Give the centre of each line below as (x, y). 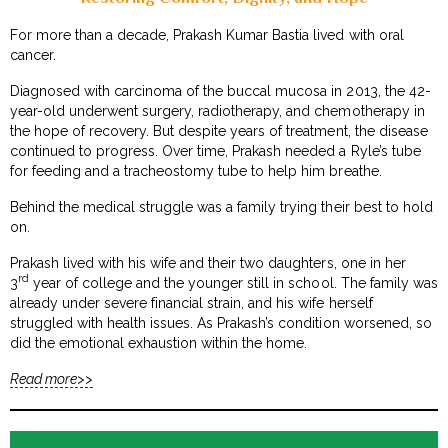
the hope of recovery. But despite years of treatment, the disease (219, 130)
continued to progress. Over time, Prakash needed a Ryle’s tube (215, 150)
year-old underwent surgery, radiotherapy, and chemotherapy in (217, 110)
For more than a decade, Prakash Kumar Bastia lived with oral (207, 34)
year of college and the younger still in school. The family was (233, 282)
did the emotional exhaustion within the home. (159, 342)
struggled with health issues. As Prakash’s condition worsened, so (221, 322)
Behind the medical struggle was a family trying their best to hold (221, 206)
